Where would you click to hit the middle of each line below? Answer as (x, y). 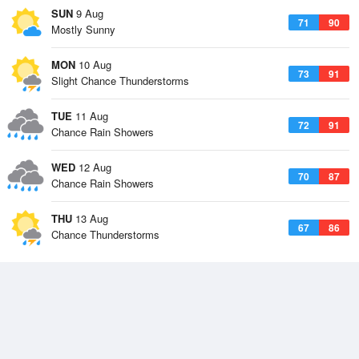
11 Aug (90, 116)
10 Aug (93, 65)
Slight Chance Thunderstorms (120, 81)
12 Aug (93, 167)
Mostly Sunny (83, 29)
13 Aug (90, 218)
